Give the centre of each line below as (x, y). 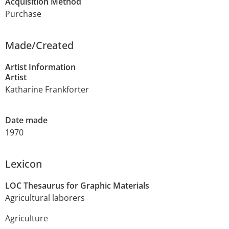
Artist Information (40, 67)
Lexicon (24, 164)
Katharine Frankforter (47, 90)
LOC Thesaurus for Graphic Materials (77, 186)
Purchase (23, 14)
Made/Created (39, 45)
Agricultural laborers (45, 198)
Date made (26, 120)
